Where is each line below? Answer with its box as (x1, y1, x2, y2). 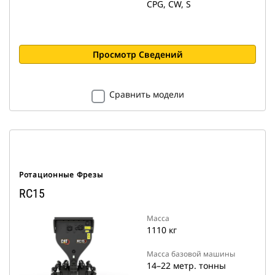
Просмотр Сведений (92, 48, 183, 60)
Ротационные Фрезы (19, 169, 103, 180)
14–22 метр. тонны (147, 260, 226, 271)
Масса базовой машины (147, 249, 235, 259)
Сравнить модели (109, 88, 184, 100)
